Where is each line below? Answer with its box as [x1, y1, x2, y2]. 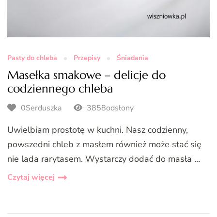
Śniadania [117, 53, 148, 62]
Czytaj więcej [7, 172, 55, 183]
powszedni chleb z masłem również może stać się [7, 139, 201, 151]
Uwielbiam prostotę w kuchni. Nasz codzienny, [7, 124, 188, 136]
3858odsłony [84, 102, 134, 113]
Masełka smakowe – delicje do [7, 67, 166, 82]
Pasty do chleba [7, 53, 57, 62]
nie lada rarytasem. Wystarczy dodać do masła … [7, 153, 200, 165]
